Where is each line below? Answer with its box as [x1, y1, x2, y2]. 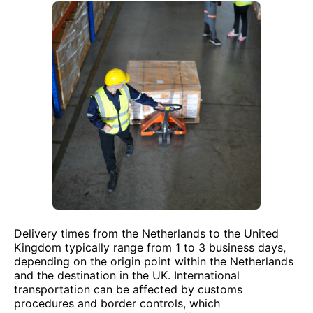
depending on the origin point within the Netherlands [14, 254, 293, 268]
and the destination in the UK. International [14, 268, 240, 282]
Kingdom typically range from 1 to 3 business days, [14, 240, 286, 254]
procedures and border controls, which [14, 296, 220, 310]
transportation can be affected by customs [14, 282, 242, 296]
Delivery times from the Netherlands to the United [14, 226, 279, 240]
